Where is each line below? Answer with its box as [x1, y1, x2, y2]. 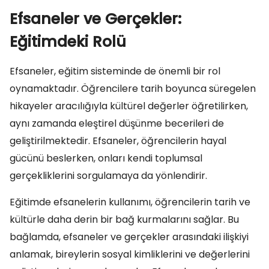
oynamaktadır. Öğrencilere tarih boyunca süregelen [10, 82, 256, 95]
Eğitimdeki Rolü [10, 31, 126, 52]
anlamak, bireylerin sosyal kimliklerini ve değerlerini [10, 247, 250, 261]
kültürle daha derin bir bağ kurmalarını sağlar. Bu [10, 213, 239, 226]
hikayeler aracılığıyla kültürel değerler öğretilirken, [10, 99, 248, 113]
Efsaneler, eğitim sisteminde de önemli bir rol [10, 64, 220, 78]
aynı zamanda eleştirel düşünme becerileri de [10, 116, 224, 130]
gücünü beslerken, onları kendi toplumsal [10, 151, 202, 165]
